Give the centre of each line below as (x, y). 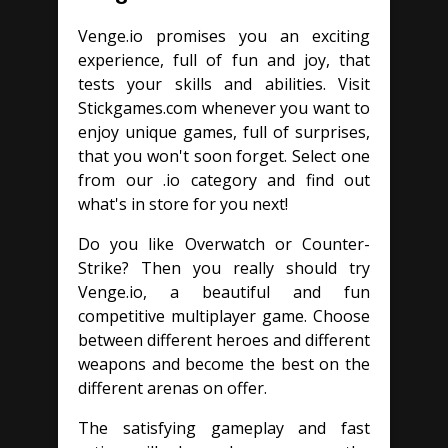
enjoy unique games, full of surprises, (224, 131)
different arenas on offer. (172, 387)
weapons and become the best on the (224, 363)
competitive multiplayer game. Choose (224, 315)
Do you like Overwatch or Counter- (224, 243)
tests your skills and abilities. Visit (224, 83)
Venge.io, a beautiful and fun (224, 291)
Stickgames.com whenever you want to (224, 107)
